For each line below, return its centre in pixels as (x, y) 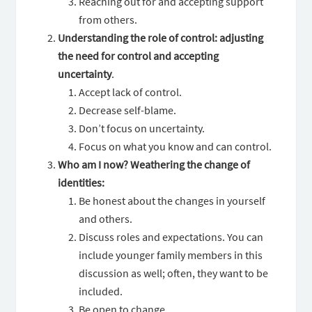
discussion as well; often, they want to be (174, 273)
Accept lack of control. (131, 92)
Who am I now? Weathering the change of (154, 164)
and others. (106, 219)
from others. (108, 19)
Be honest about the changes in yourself (172, 201)
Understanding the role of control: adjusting (161, 38)
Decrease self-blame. (128, 110)
